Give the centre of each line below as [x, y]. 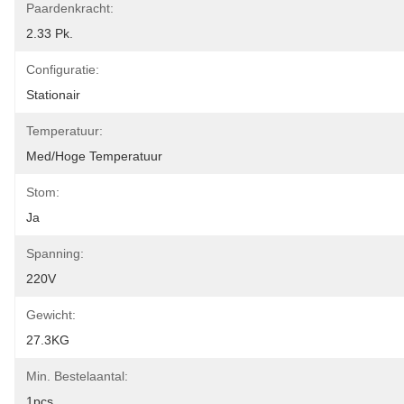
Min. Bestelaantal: [77, 376]
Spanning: [55, 253]
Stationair [53, 95]
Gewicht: [51, 315]
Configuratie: [63, 69]
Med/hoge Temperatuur [94, 156]
